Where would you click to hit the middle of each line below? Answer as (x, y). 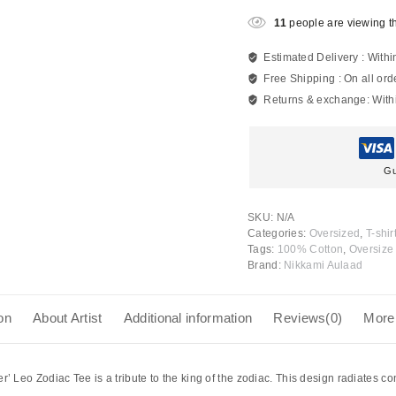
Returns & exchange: (318, 100)
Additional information (188, 318)
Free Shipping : (304, 79)
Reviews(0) (308, 318)
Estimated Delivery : (316, 58)
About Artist (68, 318)
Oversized (335, 234)
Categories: (278, 234)
